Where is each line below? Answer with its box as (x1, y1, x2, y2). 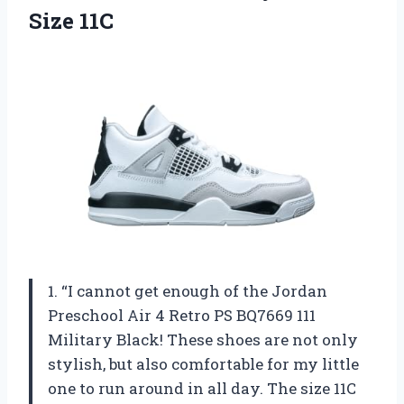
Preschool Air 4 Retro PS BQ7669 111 (48, 304, 316, 326)
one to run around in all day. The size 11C (48, 377, 356, 399)
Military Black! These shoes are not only (48, 328, 358, 350)
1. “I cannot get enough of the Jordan (48, 280, 327, 301)
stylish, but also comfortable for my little (48, 353, 359, 374)
